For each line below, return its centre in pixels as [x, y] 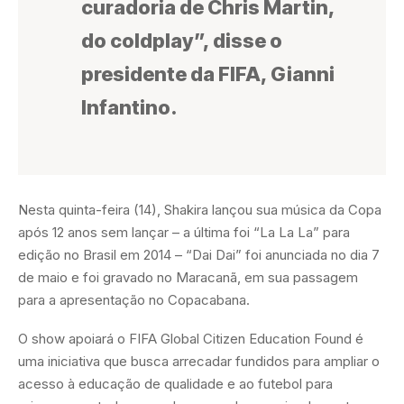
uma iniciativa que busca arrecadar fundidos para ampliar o [199, 362]
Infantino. [129, 107]
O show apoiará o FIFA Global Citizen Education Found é [191, 339]
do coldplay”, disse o [182, 40]
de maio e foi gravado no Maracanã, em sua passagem [188, 278]
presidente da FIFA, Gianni [208, 73]
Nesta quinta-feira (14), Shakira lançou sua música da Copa [200, 210]
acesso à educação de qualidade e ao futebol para [175, 384]
